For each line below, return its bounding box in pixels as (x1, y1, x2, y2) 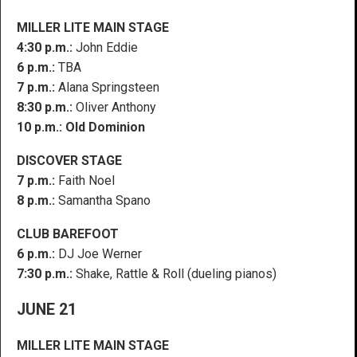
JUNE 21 (17, 300, 76, 319)
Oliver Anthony (73, 99, 156, 115)
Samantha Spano (55, 192, 151, 208)
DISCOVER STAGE (17, 152, 122, 168)
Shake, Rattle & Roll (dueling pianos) (73, 265, 277, 281)
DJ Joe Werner (55, 245, 142, 261)
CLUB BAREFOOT (17, 226, 119, 241)
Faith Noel (55, 172, 115, 188)
